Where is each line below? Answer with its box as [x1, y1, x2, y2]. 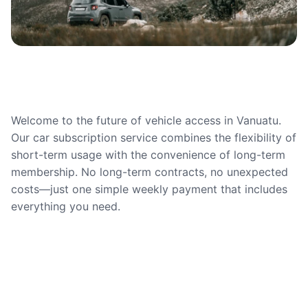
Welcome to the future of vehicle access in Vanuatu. [11, 113, 281, 127]
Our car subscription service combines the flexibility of [11, 131, 296, 144]
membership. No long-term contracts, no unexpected [11, 165, 288, 179]
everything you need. [11, 199, 120, 213]
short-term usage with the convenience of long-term [11, 148, 285, 162]
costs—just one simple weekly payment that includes [11, 182, 287, 196]
